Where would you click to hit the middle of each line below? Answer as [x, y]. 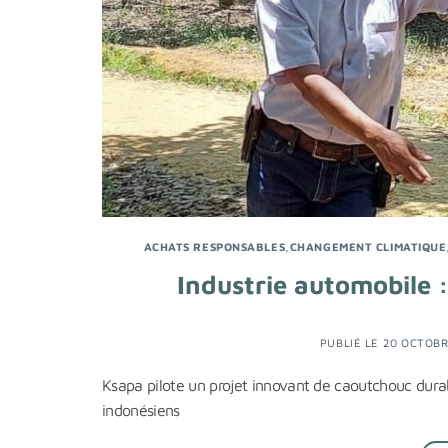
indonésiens [141, 410]
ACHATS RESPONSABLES [214, 246]
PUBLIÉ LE [351, 343]
